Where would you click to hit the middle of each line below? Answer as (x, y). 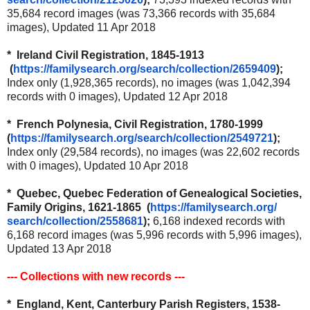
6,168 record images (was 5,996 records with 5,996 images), (154, 235)
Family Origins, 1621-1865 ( (79, 207)
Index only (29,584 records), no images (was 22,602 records (153, 152)
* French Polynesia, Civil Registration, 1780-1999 (135, 124)
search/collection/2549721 (205, 138)
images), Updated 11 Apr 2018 (81, 27)
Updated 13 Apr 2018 (59, 248)
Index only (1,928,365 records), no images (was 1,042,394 (149, 82)
